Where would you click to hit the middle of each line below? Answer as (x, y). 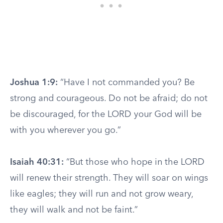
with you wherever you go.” (65, 130)
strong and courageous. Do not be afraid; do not (109, 99)
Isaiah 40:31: (37, 162)
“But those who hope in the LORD (134, 162)
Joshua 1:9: (34, 83)
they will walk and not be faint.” (74, 210)
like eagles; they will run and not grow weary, (102, 194)
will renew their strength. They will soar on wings (109, 178)
